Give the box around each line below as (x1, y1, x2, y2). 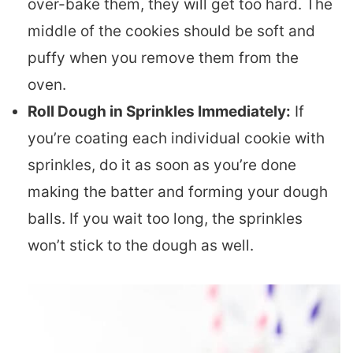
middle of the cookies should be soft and (28, 21, 315, 40)
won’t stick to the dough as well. (28, 236, 254, 255)
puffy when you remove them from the (28, 48, 299, 67)
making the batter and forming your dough (28, 182, 328, 201)
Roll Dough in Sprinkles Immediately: (28, 102, 291, 121)
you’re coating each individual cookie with (28, 128, 325, 147)
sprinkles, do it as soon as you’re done (28, 155, 296, 174)
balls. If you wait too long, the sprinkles (28, 209, 303, 228)
